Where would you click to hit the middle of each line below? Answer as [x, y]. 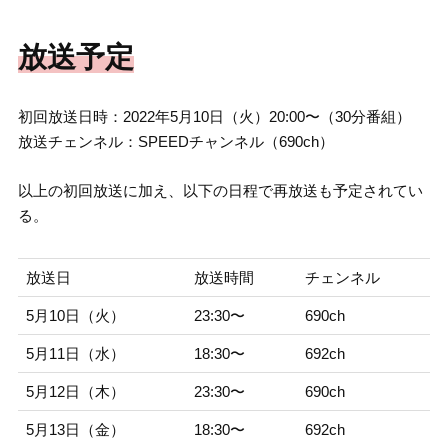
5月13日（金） [75, 430]
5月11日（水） [75, 354]
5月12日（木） [75, 392]
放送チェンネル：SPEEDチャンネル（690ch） [175, 142]
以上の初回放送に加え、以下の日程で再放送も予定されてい [220, 191]
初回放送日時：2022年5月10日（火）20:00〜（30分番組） [214, 117]
